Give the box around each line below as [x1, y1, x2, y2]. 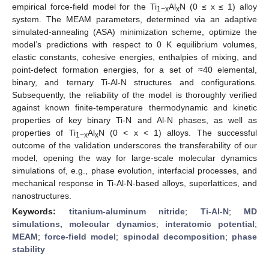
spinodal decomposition [122, 231, 225, 241]
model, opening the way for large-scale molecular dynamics [12, 153, 257, 163]
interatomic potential [165, 219, 255, 229]
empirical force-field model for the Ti [12, 1, 157, 11]
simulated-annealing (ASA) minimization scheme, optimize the [12, 26, 257, 37]
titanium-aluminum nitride [68, 206, 185, 216]
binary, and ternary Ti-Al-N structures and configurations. [12, 77, 257, 87]
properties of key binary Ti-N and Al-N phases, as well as [12, 115, 257, 125]
